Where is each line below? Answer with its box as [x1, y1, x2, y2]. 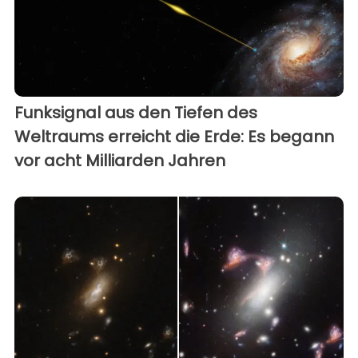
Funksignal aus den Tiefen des [14, 101, 257, 124]
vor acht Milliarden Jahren [14, 149, 225, 172]
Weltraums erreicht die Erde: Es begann [14, 125, 334, 148]
